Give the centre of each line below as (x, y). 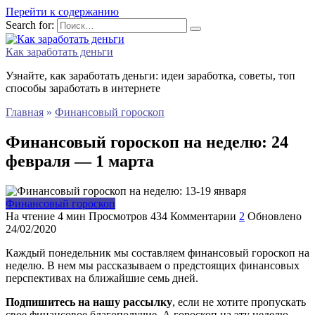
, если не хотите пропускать (239, 302)
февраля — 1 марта (80, 161)
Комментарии (203, 216)
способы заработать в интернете (83, 88)
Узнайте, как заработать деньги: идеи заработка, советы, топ (150, 76)
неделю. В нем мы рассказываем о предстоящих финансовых (153, 265)
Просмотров (118, 216)
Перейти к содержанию (62, 12)
